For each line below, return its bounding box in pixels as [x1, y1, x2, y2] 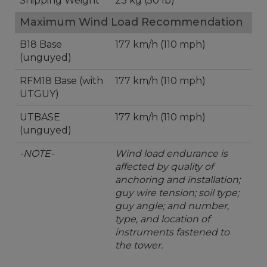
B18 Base [20, 39, 62, 50]
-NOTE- [20, 148, 54, 159]
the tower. [115, 240, 163, 251]
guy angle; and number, [115, 200, 229, 212]
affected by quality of [115, 161, 213, 172]
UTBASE [20, 111, 60, 123]
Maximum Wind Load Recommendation [20, 15, 243, 29]
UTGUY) [20, 88, 59, 100]
